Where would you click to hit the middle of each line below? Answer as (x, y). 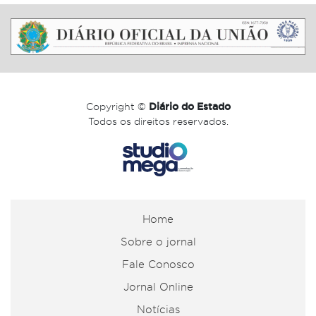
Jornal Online (158, 287)
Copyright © (117, 107)
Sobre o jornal (158, 242)
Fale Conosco (158, 265)
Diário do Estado (189, 107)
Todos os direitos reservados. (158, 122)
